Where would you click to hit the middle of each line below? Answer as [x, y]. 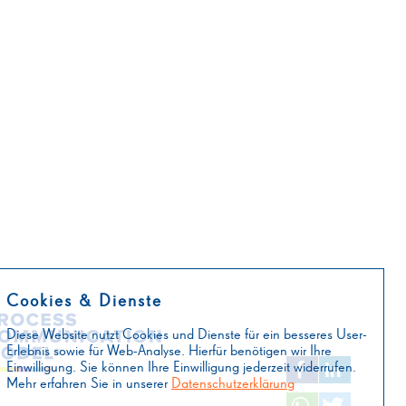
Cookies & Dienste [84, 302]
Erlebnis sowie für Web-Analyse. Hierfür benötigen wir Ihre [169, 352]
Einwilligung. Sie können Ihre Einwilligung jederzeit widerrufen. [181, 368]
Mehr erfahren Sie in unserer [89, 385]
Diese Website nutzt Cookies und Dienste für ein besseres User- [187, 336]
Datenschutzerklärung [233, 385]
